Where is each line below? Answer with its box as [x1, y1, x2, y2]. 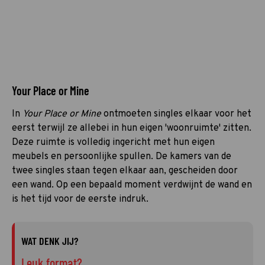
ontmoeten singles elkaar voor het [101, 108, 251, 120]
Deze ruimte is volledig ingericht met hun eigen [12, 136, 215, 148]
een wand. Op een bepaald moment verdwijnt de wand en [12, 179, 252, 191]
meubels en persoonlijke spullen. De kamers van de [12, 150, 231, 163]
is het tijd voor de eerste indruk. [12, 193, 148, 205]
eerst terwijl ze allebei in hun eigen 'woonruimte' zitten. [12, 122, 251, 134]
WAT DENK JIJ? [21, 234, 78, 247]
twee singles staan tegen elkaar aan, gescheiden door [12, 164, 238, 177]
